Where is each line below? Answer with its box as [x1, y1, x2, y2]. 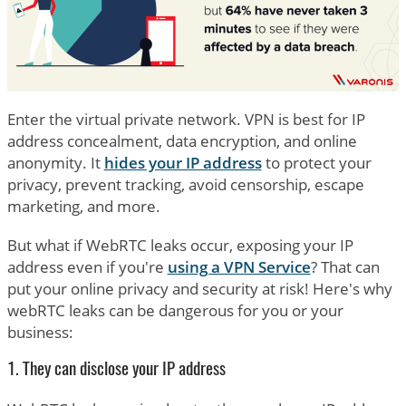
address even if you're [6, 256, 168, 277]
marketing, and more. [6, 195, 160, 217]
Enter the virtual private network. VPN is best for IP [6, 108, 365, 130]
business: [6, 321, 73, 343]
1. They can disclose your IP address [6, 362, 226, 380]
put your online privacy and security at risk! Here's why [6, 277, 392, 299]
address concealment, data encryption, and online [6, 130, 357, 151]
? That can [310, 256, 380, 277]
